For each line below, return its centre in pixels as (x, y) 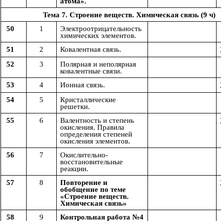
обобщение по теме (93, 190)
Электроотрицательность (101, 29)
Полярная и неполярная (98, 64)
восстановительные (92, 162)
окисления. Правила (92, 128)
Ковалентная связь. (91, 50)
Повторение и (84, 183)
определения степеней (96, 134)
